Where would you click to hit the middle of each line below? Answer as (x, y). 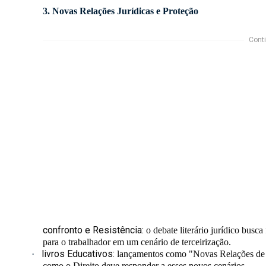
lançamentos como (152, 254)
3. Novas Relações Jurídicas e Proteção (121, 11)
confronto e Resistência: (93, 230)
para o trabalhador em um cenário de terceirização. (137, 242)
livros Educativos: (78, 254)
